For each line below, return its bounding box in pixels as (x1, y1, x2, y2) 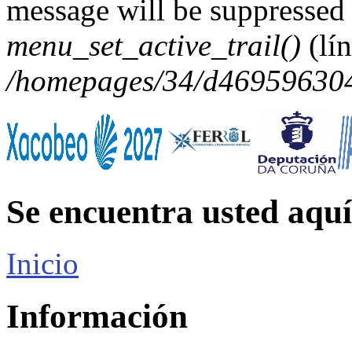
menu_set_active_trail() (6, 27, 301, 62)
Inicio (6, 247, 79, 281)
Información (6, 298, 188, 335)
